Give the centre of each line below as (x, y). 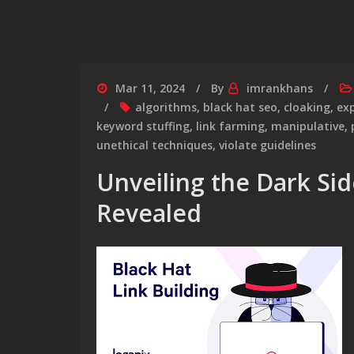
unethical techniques (154, 145)
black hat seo (240, 107)
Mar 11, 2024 (150, 88)
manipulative (308, 126)
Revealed (149, 213)
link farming (230, 126)
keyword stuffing (143, 126)
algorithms (166, 107)
